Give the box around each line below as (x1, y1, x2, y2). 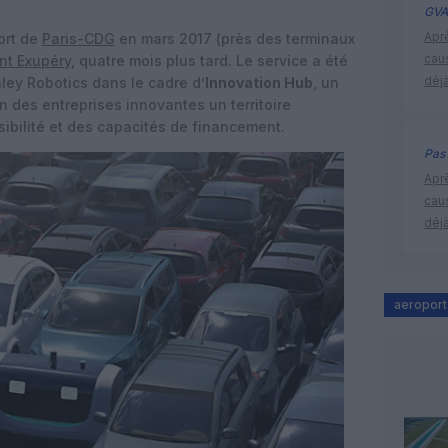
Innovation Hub (205, 74, 313, 91)
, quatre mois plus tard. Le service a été (71, 52, 348, 69)
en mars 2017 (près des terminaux (115, 30, 355, 47)
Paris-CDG (42, 30, 115, 47)
